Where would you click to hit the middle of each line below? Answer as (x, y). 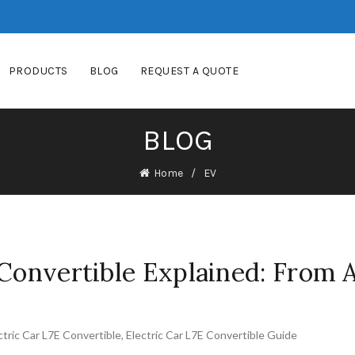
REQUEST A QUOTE (189, 71)
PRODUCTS (38, 71)
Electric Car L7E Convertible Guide (212, 335)
